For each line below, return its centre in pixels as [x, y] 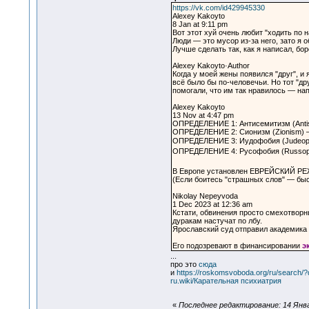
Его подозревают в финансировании [237, 246]
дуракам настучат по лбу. [217, 221]
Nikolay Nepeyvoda [205, 196]
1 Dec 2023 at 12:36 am [212, 205]
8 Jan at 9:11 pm [200, 24]
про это [184, 265]
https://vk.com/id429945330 [218, 8]
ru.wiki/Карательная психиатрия [226, 281]
